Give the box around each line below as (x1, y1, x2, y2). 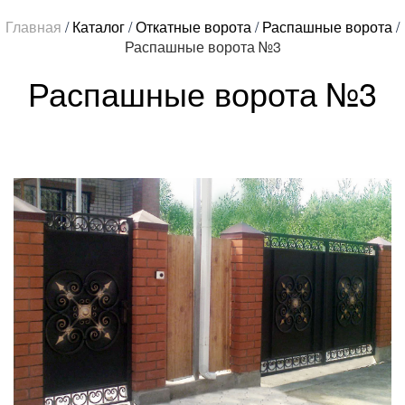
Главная (5, 15, 61, 37)
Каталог (72, 15, 125, 37)
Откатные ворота (136, 15, 251, 37)
